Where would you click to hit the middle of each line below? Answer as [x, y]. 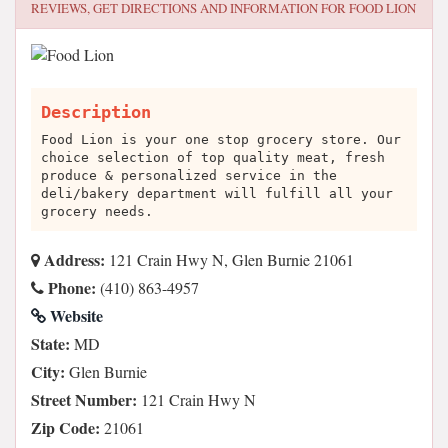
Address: [72, 259]
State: [50, 343]
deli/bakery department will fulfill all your [217, 193]
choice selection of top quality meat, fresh [213, 157]
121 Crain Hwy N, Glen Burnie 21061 [229, 259]
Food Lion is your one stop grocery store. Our [221, 139]
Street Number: [84, 399]
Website [74, 315]
